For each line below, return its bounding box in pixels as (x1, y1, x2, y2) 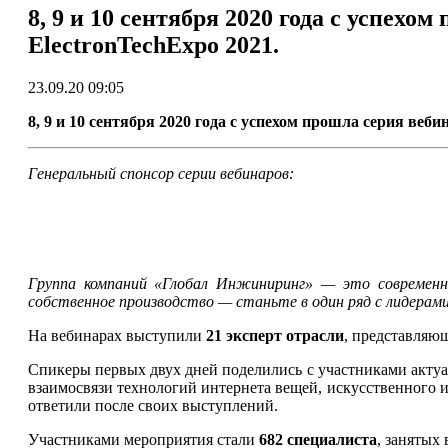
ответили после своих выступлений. (27, 396, 278, 414)
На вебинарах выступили (27, 326, 206, 344)
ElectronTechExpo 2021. (27, 31, 279, 58)
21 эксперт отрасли (205, 326, 344, 344)
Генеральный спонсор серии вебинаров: (27, 164, 294, 182)
